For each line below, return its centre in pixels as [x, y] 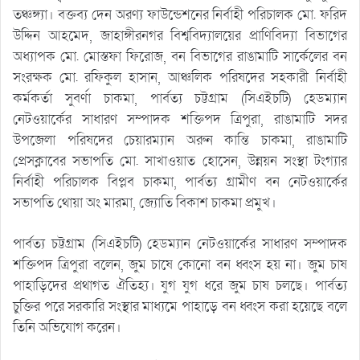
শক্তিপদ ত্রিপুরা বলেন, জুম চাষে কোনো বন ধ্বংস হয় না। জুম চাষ [180, 264]
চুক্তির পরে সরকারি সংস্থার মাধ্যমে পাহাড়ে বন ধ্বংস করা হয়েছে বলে [180, 306]
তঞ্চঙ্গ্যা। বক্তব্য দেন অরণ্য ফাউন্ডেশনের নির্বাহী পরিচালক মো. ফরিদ [180, 14]
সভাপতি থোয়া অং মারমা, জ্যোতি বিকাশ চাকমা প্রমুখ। [145, 202]
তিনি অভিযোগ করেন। [67, 327]
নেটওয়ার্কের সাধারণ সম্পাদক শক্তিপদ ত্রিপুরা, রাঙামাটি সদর [180, 119]
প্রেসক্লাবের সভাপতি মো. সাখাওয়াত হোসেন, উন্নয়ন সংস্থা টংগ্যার [180, 161]
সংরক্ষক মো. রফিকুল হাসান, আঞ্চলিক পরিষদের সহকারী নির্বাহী [180, 77]
